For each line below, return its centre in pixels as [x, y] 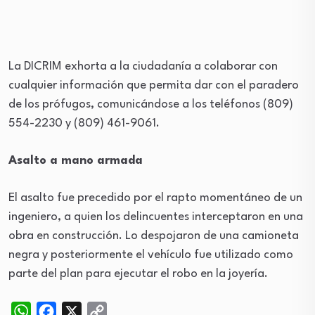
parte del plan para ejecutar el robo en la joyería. [138, 274]
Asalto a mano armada [76, 161]
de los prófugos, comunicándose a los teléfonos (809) [151, 104]
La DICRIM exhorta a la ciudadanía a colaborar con [143, 66]
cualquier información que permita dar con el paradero [154, 85]
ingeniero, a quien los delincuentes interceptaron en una [156, 217]
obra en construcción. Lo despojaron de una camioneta [154, 236]
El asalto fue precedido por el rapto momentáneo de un [155, 198]
